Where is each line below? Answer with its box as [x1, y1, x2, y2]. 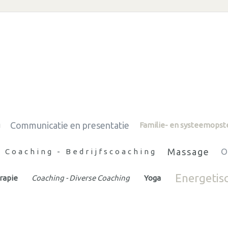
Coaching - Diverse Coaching [32, 173, 130, 182]
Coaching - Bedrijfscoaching [5, 147, 157, 156]
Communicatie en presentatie [10, 120, 130, 130]
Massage [167, 146, 210, 157]
